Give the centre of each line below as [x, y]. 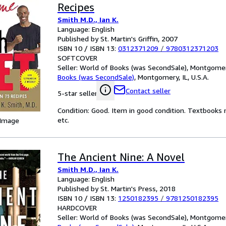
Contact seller [148, 91]
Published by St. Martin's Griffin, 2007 [118, 39]
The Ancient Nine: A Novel [121, 157]
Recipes [76, 7]
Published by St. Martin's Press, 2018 [117, 188]
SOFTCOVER [77, 58]
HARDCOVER [77, 208]
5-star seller [77, 93]
